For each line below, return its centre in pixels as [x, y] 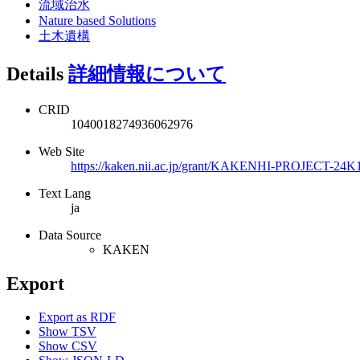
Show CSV [68, 346]
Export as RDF [77, 317]
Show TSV [67, 332]
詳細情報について [147, 74]
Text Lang [65, 193]
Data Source [70, 235]
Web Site [61, 151]
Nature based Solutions [97, 20]
